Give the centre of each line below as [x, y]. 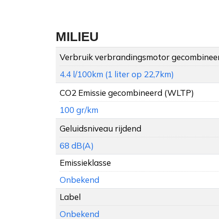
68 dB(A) [77, 146]
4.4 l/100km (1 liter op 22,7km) [117, 74]
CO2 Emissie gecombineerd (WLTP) [127, 93]
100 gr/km [79, 110]
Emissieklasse [85, 163]
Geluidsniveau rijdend [100, 129]
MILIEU [77, 37]
